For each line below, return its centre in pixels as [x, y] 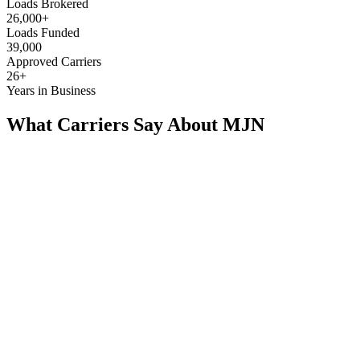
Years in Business [51, 90]
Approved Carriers [54, 61]
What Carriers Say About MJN [135, 124]
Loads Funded [43, 32]
